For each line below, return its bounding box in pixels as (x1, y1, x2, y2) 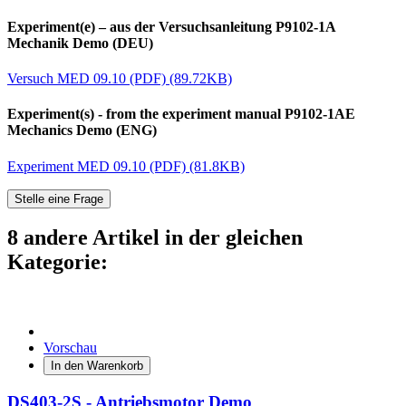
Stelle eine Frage (14, 191, 103, 206)
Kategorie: (7, 250, 108, 275)
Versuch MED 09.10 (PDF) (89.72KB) (7, 71, 232, 87)
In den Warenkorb (51, 359, 143, 373)
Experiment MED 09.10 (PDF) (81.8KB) (7, 158, 245, 174)
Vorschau (43, 340, 97, 356)
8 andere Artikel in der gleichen (7, 226, 303, 250)
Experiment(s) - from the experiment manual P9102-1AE (7, 106, 355, 122)
